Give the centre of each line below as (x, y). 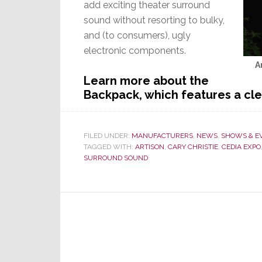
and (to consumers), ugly (137, 36)
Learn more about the (146, 81)
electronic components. (135, 51)
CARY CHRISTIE (193, 147)
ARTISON (150, 147)
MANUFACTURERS (162, 136)
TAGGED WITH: (109, 147)
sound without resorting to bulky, (154, 20)
